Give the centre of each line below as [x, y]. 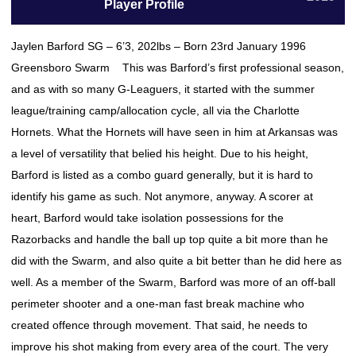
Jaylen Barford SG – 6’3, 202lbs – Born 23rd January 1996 [163, 46]
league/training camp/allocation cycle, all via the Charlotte [155, 110]
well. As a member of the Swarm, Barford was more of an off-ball [173, 282]
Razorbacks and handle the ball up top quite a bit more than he [170, 239]
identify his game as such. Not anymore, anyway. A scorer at [162, 196]
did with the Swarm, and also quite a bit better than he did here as [176, 261]
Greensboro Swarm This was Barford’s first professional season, [178, 68]
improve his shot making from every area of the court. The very [170, 346]
